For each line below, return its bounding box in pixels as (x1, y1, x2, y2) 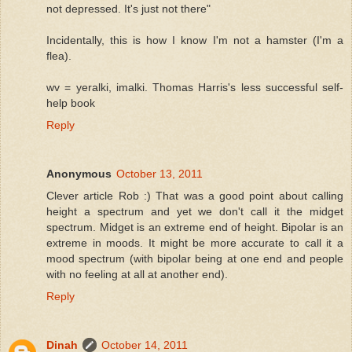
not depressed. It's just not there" (46, 2, 211, 15)
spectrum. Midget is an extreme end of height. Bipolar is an (46, 220, 343, 233)
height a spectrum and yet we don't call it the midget (46, 204, 343, 218)
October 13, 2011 (116, 167, 203, 180)
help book (46, 96, 95, 109)
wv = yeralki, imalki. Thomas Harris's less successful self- (46, 80, 343, 93)
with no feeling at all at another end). (46, 267, 228, 280)
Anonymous (46, 167, 112, 180)
